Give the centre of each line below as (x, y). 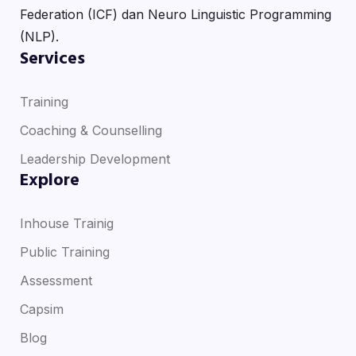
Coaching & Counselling (91, 130)
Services (52, 59)
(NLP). (39, 36)
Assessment (56, 280)
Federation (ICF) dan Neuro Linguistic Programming (175, 14)
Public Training (64, 252)
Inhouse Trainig (66, 223)
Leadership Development (95, 159)
